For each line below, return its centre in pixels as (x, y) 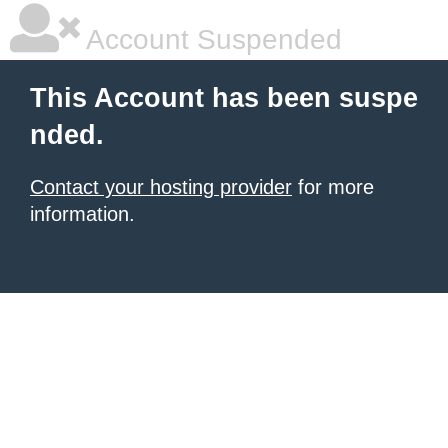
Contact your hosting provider (161, 187)
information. (82, 214)
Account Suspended (211, 39)
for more (333, 187)
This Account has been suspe (224, 98)
